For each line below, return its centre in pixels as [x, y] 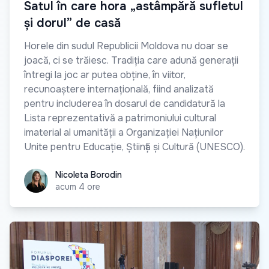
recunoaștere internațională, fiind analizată [119, 89]
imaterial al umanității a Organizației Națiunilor [124, 132]
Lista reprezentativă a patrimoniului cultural [120, 118]
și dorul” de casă [72, 23]
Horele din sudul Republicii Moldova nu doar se [126, 46]
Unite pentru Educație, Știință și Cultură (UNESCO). [134, 147]
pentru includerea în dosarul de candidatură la [125, 103]
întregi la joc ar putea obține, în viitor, [105, 74]
